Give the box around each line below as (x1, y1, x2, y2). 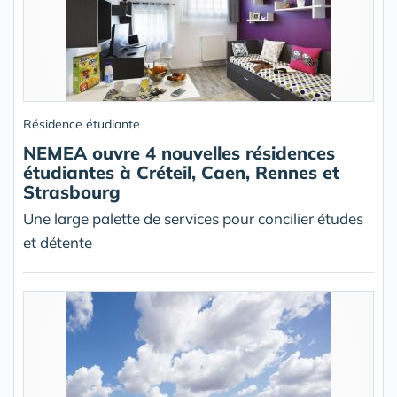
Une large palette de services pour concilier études (23, 209, 363, 229)
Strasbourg (23, 181, 121, 204)
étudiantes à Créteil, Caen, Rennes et (23, 161, 339, 184)
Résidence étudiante (23, 116, 140, 133)
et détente (23, 233, 92, 253)
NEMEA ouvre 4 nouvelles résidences (23, 142, 335, 165)
